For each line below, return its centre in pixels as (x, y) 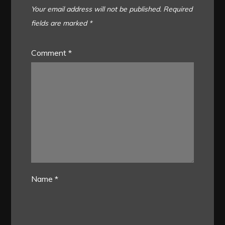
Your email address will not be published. (96, 9)
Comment (50, 53)
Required (178, 9)
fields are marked (60, 23)
